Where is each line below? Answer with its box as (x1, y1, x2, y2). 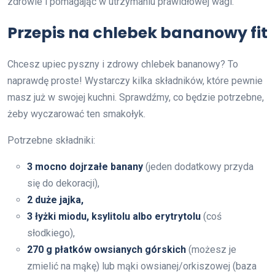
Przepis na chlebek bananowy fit (7, 21, 268, 44)
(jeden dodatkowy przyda (143, 160, 254, 172)
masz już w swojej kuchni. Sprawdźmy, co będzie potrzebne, (7, 91, 264, 103)
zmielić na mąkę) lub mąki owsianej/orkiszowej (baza (27, 260, 257, 272)
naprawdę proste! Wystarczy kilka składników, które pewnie (7, 74, 263, 87)
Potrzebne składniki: (7, 134, 95, 146)
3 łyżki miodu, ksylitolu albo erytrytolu (27, 210, 201, 222)
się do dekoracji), (27, 177, 99, 189)
